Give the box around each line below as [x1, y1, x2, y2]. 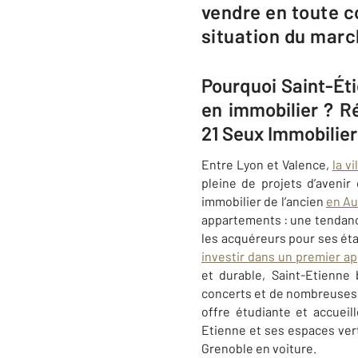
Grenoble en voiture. [201, 340, 316, 356]
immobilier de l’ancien [201, 193, 326, 209]
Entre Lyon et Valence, [201, 157, 332, 172]
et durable [201, 267, 263, 282]
